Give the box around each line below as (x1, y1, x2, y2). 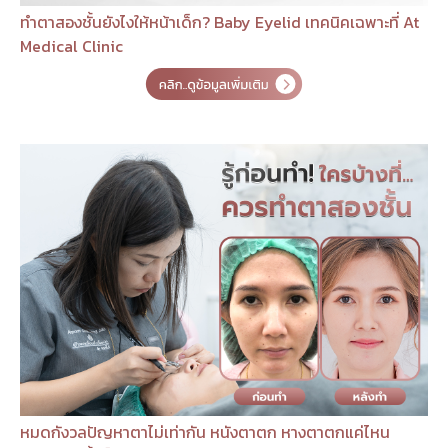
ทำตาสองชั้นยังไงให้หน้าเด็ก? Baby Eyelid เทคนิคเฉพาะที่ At (20, 10, 419, 35)
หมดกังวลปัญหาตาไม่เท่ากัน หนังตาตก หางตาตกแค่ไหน (20, 420, 390, 445)
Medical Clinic (20, 34, 123, 59)
